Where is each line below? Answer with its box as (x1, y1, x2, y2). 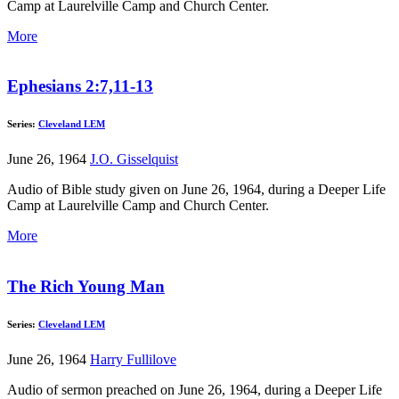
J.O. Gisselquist (90, 151, 178, 167)
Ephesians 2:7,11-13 (7, 77, 153, 96)
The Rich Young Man (7, 277, 165, 297)
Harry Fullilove (90, 352, 176, 367)
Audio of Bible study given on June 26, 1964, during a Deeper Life (7, 182, 386, 198)
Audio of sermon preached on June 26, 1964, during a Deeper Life (7, 382, 382, 397)
